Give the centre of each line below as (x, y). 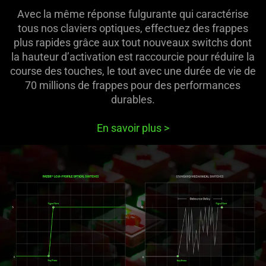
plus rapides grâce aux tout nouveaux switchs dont (133, 42)
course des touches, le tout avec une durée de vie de (133, 71)
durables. (133, 99)
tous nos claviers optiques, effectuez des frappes (133, 28)
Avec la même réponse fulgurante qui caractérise (133, 14)
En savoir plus (130, 128)
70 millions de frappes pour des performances (133, 85)
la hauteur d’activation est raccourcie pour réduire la (133, 56)
